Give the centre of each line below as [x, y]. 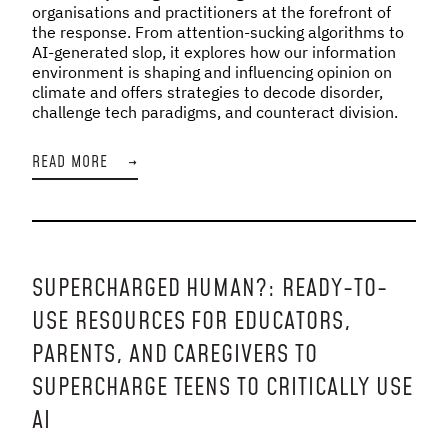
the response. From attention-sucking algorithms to [218, 31]
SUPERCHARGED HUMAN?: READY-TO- [210, 289]
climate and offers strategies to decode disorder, [207, 91]
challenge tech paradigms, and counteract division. [215, 111]
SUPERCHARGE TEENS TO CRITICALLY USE [222, 388]
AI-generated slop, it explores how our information [214, 51]
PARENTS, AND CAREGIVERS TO [175, 355]
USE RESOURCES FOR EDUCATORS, [191, 322]
